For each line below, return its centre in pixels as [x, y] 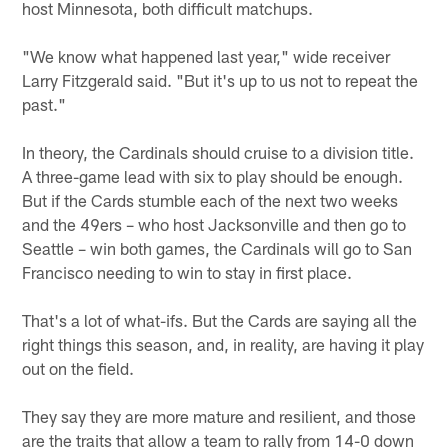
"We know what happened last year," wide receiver [206, 55]
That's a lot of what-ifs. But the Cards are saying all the [220, 319]
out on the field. [78, 367]
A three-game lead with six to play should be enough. [213, 175]
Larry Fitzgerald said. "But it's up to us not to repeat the [220, 79]
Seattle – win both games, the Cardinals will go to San [217, 247]
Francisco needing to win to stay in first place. [187, 271]
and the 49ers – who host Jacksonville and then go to [214, 223]
